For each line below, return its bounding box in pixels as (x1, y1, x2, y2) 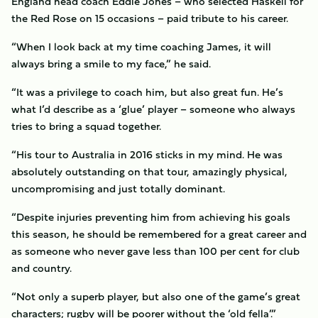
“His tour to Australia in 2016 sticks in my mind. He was (11, 146, 283, 163)
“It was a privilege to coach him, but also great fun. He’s (11, 84, 283, 100)
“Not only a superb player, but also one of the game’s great (11, 288, 300, 305)
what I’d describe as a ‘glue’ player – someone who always (11, 101, 295, 117)
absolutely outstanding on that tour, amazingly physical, (11, 163, 287, 180)
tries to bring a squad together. (11, 118, 164, 134)
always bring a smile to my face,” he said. (11, 55, 211, 72)
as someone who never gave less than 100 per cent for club (11, 243, 300, 259)
